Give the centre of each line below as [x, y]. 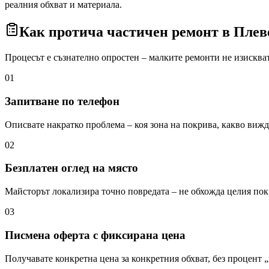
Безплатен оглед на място [71, 168]
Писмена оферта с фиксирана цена [95, 235]
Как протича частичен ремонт [121, 32]
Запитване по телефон [62, 101]
